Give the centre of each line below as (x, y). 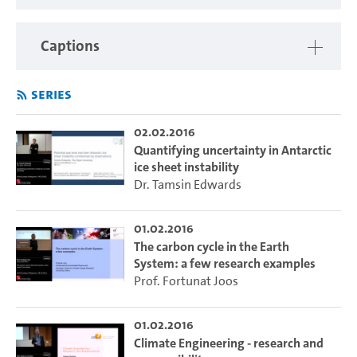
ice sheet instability (186, 167)
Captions (70, 45)
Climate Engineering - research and (228, 343)
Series (51, 93)
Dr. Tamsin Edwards (187, 184)
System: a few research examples (224, 263)
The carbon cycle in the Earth (211, 246)
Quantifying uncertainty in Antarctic (232, 150)
